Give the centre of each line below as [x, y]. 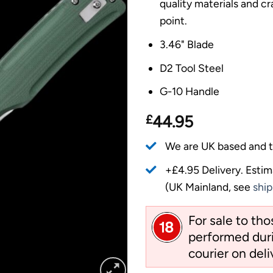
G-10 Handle [189, 91]
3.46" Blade [186, 44]
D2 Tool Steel [191, 68]
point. [173, 21]
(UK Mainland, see [209, 186]
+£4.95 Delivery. [206, 169]
